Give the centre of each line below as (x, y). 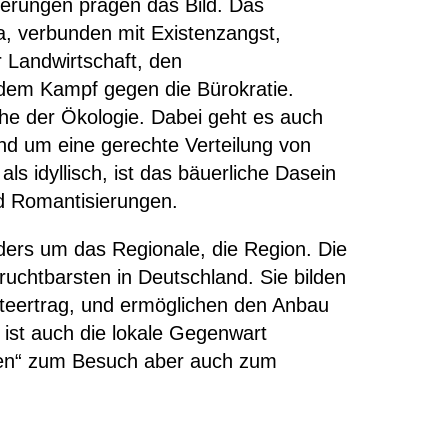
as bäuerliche (213, 173)
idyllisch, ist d (92, 173)
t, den (156, 61)
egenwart (226, 333)
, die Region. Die (273, 249)
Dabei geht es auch (237, 117)
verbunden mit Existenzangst (146, 33)
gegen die (150, 89)
